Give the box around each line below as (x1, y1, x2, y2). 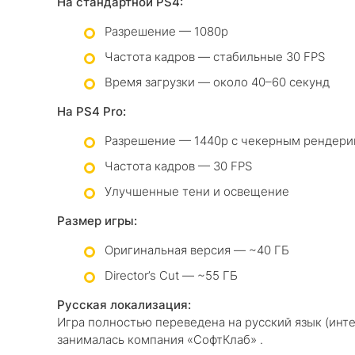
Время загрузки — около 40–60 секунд (105, 74, 330, 90)
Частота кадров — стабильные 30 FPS (105, 49, 325, 64)
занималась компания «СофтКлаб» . (57, 332, 263, 347)
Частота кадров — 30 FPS (105, 158, 252, 174)
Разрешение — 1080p (105, 24, 228, 39)
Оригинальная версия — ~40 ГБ (105, 242, 289, 258)
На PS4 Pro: (57, 104, 126, 119)
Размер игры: (57, 213, 137, 228)
